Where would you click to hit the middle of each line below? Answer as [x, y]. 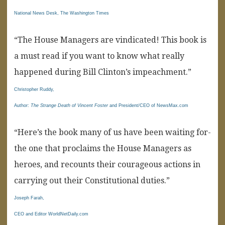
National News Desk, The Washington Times [62, 13]
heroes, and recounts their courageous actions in [107, 164]
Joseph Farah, [29, 198]
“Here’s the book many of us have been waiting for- [113, 132]
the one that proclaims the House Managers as [103, 148]
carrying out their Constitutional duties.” [92, 180]
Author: [22, 105]
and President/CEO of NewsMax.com [148, 105]
